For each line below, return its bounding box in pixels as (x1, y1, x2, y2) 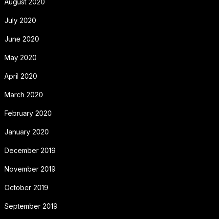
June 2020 (4, 34, 39, 43)
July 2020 (4, 16, 36, 24)
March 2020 (4, 90, 43, 99)
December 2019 (4, 146, 56, 154)
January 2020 (4, 127, 49, 136)
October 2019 (4, 183, 48, 192)
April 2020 (4, 71, 37, 80)
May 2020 (4, 53, 37, 62)
